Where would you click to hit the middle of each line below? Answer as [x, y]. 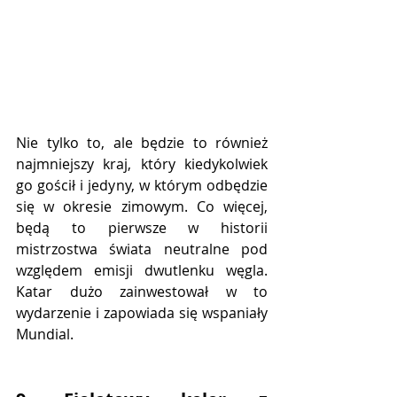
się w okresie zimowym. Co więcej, [142, 207]
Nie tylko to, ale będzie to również [142, 143]
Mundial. [45, 335]
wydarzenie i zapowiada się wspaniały [142, 313]
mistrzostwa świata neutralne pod [142, 249]
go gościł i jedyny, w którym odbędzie [142, 186]
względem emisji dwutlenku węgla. [142, 271]
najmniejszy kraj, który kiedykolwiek [142, 164]
